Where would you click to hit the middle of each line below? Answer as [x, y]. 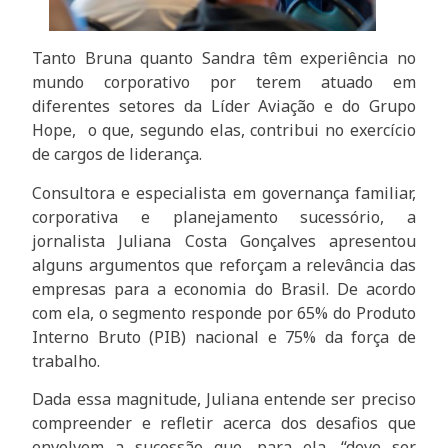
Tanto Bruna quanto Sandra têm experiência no [224, 58]
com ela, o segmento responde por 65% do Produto [224, 312]
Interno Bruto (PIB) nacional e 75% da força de [224, 336]
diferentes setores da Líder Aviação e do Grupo [224, 106]
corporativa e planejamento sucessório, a [224, 216]
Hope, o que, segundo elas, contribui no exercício [224, 130]
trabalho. [66, 360]
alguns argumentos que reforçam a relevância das [224, 264]
